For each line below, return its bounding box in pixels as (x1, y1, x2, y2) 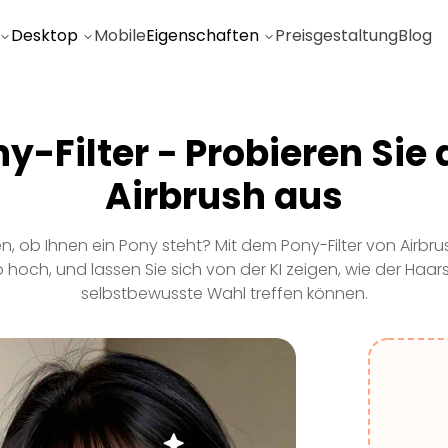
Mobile (94, 24, 146, 47)
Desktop (11, 24, 78, 47)
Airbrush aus (105, 171, 343, 222)
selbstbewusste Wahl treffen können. (80, 282, 368, 305)
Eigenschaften (146, 24, 259, 47)
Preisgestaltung (275, 24, 398, 47)
